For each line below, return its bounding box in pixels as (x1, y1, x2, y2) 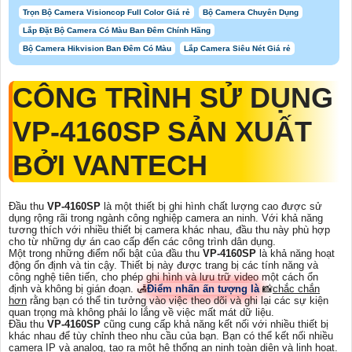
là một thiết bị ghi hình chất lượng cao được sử (104, 200, 322, 213)
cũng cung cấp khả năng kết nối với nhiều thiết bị (104, 318, 328, 331)
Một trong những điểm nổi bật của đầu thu (9, 247, 203, 260)
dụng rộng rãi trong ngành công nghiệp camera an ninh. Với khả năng (9, 212, 323, 225)
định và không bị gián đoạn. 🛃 (9, 283, 147, 295)
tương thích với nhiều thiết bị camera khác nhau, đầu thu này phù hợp (9, 224, 330, 236)
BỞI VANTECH (13, 149, 207, 182)
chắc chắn (273, 283, 320, 295)
